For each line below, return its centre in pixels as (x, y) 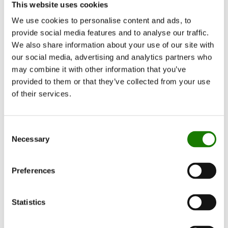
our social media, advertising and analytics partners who (112, 57)
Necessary (31, 139)
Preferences (34, 170)
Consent (18, 129)
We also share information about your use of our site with (113, 45)
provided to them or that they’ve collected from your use (111, 81)
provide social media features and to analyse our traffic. (110, 33)
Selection (19, 141)
